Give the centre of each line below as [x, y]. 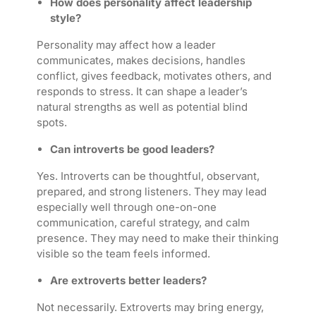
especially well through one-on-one [126, 207]
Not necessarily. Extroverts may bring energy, [150, 308]
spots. [51, 123]
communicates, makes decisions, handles [141, 61]
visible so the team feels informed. [123, 254]
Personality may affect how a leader [126, 45]
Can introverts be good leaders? [132, 150]
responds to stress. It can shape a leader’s [142, 92]
